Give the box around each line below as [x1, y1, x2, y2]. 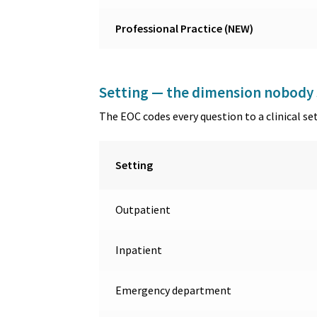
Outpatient [115, 202, 171, 217]
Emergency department [115, 283, 231, 298]
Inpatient [115, 243, 162, 258]
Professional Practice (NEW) [115, 21, 253, 35]
